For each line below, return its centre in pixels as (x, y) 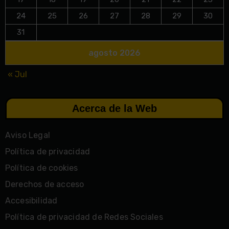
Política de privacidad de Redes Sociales (84, 217)
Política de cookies (41, 168)
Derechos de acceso (44, 184)
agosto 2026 (114, 53)
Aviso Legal (27, 135)
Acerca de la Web (114, 108)
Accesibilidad (31, 200)
